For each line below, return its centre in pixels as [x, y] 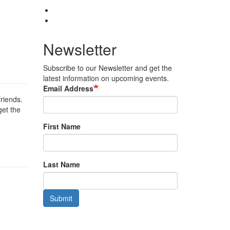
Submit [61, 198]
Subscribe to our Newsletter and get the [107, 68]
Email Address [68, 88]
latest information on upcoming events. [106, 78]
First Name [62, 126]
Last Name [61, 164]
